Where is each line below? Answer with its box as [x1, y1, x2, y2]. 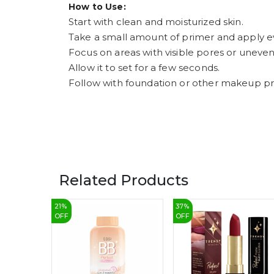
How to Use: [68, 1, 126, 13]
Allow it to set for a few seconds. [68, 62, 220, 74]
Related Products [59, 171, 188, 190]
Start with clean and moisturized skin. [68, 16, 243, 28]
